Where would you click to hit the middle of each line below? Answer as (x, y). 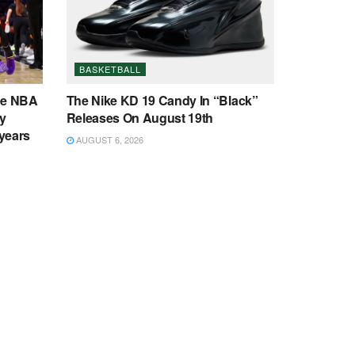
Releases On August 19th (140, 117)
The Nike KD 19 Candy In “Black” (162, 100)
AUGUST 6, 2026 (108, 139)
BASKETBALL (110, 69)
